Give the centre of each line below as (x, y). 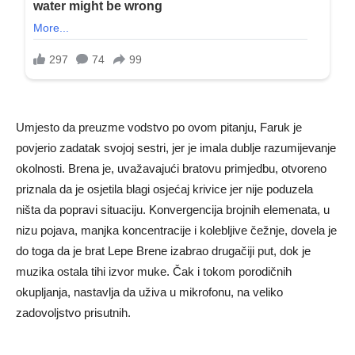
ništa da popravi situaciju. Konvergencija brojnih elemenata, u (173, 210)
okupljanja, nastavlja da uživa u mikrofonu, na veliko (149, 292)
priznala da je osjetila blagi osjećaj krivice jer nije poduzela (164, 189)
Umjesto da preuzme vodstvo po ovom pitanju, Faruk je (159, 128)
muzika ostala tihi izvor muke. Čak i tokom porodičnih (154, 272)
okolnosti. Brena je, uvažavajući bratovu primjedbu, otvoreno (171, 169)
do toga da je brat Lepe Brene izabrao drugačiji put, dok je (163, 251)
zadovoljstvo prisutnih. (73, 313)
